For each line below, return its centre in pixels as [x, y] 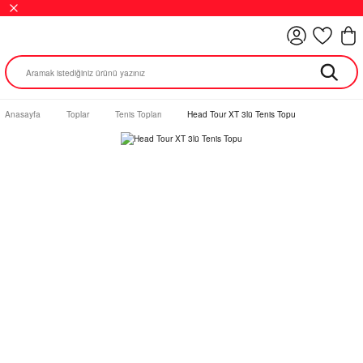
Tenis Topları [138, 114]
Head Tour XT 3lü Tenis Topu [241, 114]
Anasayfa [23, 114]
